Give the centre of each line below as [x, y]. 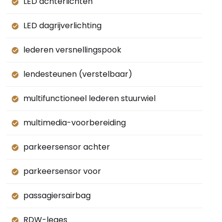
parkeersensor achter [66, 147]
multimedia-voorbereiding [74, 123]
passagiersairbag [57, 196]
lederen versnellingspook [72, 50]
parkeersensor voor [62, 171]
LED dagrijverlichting [62, 26]
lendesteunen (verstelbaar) [78, 74]
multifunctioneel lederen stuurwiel [89, 99]
